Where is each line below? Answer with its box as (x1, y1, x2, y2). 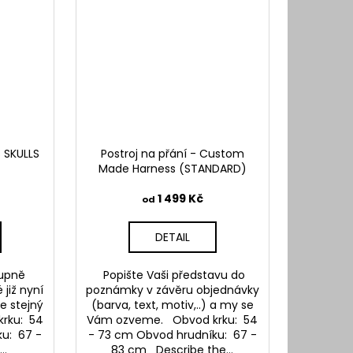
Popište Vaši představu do (99, 267, 245, 284)
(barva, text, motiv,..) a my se (91, 297, 254, 314)
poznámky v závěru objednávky (85, 282, 259, 299)
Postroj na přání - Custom (100, 146, 244, 162)
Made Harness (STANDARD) (98, 161, 247, 177)
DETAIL (154, 229, 190, 246)
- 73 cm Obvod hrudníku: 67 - (87, 327, 257, 344)
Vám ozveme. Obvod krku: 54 (87, 312, 258, 329)
